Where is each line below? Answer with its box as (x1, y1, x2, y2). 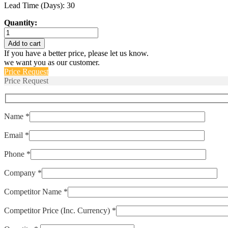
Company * (4, 168, 42, 178)
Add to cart (8, 39, 41, 47)
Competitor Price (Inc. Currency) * (4, 206, 116, 215)
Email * (4, 131, 29, 140)
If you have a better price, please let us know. (4, 48, 149, 58)
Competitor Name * (4, 187, 68, 196)
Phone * (4, 150, 31, 159)
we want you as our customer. (4, 58, 100, 67)
